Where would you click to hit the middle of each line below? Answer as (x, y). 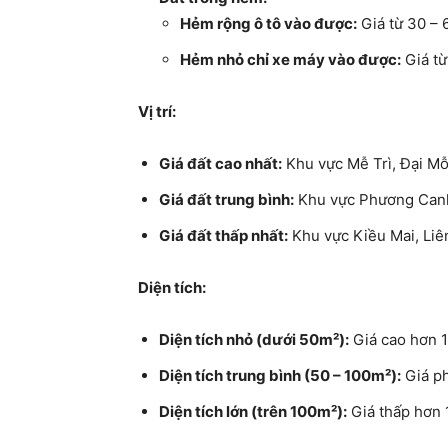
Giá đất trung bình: (226, 199)
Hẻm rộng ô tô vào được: (268, 23)
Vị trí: (157, 111)
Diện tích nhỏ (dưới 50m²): (254, 339)
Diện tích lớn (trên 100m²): (253, 411)
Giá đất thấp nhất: (223, 235)
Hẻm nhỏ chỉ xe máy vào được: (290, 59)
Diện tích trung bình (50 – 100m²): (280, 375)
